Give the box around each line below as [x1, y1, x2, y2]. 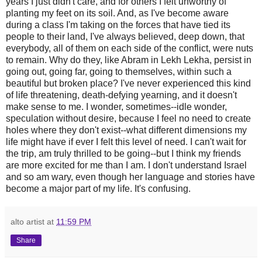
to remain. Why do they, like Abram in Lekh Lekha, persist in [6, 54, 251, 65]
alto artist [11, 216, 44, 226]
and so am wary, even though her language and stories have [6, 171, 255, 182]
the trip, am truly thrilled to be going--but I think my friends [6, 148, 241, 158]
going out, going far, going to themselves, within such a [6, 66, 232, 77]
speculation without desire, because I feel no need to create [6, 113, 251, 123]
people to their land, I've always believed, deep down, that [6, 31, 244, 42]
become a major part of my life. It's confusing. [6, 183, 191, 194]
